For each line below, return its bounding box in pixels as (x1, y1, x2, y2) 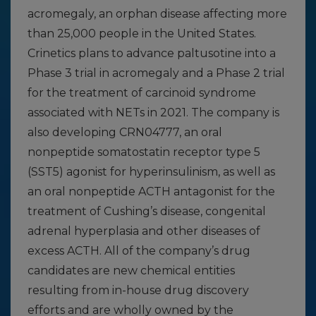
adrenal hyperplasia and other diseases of (28, 224, 260, 238)
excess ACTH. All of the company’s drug (28, 244, 250, 257)
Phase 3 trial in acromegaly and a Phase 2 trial (28, 66, 285, 80)
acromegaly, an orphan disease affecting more (28, 7, 287, 20)
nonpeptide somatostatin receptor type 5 (28, 145, 260, 159)
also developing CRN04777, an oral (28, 126, 222, 139)
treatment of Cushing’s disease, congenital (28, 205, 266, 218)
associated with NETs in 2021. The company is (28, 106, 279, 119)
